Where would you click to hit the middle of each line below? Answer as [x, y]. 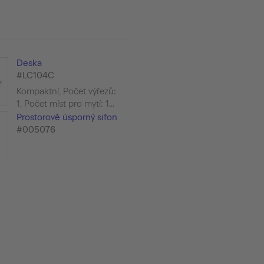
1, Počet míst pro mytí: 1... [65, 103]
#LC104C [35, 75]
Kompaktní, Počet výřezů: [66, 91]
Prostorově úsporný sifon [67, 117]
